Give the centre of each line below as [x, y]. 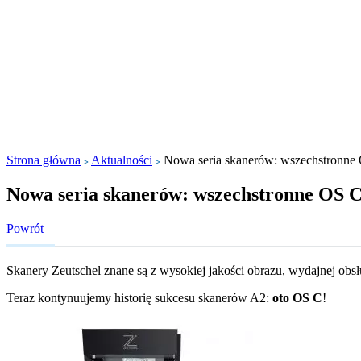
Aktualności [122, 160]
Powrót [25, 228]
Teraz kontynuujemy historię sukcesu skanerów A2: [138, 297]
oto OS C [296, 297]
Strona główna [44, 160]
